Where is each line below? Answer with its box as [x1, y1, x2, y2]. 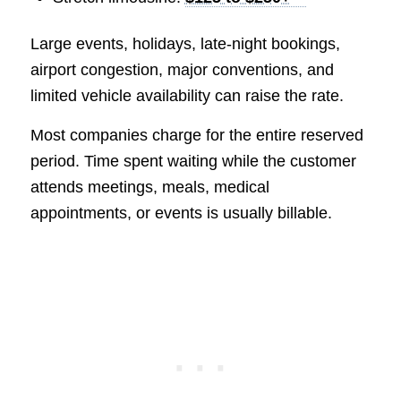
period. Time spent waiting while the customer [30, 152, 356, 171]
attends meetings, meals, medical [30, 178, 269, 197]
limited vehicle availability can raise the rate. [30, 86, 344, 105]
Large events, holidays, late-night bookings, [30, 34, 340, 53]
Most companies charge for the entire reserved [30, 126, 363, 145]
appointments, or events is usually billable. [30, 204, 332, 223]
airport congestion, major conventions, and [30, 60, 334, 79]
